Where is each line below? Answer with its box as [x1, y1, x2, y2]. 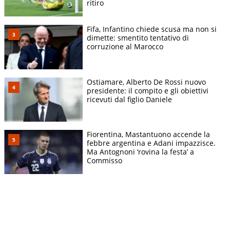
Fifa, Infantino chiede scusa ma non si [87, 24, 217, 34]
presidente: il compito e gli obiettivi [87, 85, 208, 95]
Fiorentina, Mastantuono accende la [87, 129, 210, 139]
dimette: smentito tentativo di [87, 33, 189, 43]
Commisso [87, 155, 122, 165]
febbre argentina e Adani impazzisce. [87, 138, 216, 148]
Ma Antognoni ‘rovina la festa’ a [87, 146, 194, 157]
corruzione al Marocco [87, 42, 163, 52]
